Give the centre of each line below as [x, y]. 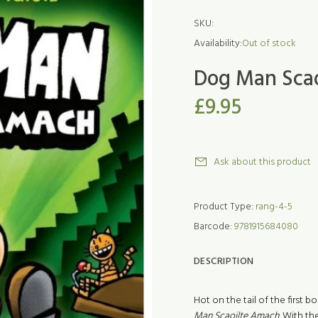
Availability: [218, 44]
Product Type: [224, 207]
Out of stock [269, 44]
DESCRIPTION [224, 262]
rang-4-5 [274, 207]
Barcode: [213, 227]
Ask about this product [262, 162]
